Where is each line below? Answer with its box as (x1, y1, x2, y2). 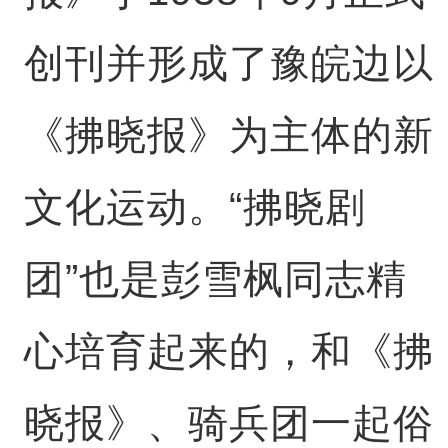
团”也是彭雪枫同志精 (23, 257, 407, 302)
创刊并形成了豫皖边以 (23, 41, 434, 86)
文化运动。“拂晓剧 (23, 185, 366, 230)
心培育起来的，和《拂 (23, 329, 434, 374)
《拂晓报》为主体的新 (23, 113, 434, 158)
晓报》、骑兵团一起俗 (23, 401, 434, 446)
